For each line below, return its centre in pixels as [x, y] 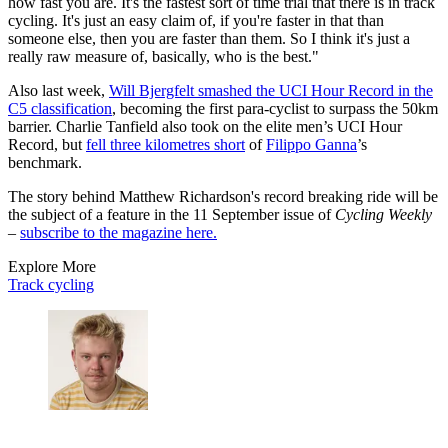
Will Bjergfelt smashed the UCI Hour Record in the [271, 90]
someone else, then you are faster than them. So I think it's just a [209, 38]
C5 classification [60, 108]
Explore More [52, 266]
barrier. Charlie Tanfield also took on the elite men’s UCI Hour [205, 126]
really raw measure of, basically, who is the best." [163, 56]
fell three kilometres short [165, 144]
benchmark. [45, 162]
